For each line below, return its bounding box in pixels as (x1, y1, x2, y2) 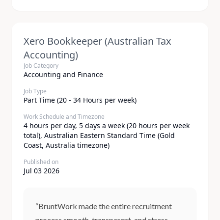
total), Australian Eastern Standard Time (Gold (24, 131, 175, 140)
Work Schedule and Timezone (24, 112, 105, 121)
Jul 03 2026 (24, 166, 59, 175)
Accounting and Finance (24, 70, 103, 79)
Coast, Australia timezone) (24, 140, 110, 150)
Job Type (24, 87, 47, 95)
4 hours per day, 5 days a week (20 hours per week (24, 121, 190, 130)
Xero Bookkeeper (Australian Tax (24, 34, 171, 48)
